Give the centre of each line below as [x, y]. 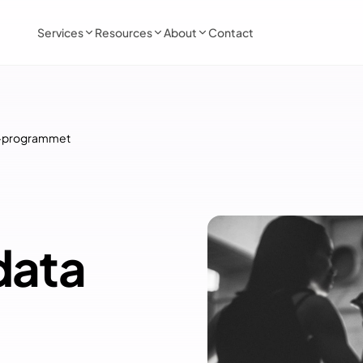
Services [60, 32]
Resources [123, 32]
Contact [231, 32]
